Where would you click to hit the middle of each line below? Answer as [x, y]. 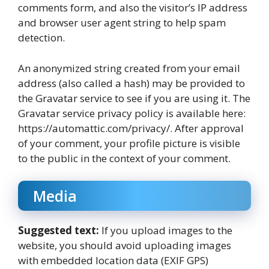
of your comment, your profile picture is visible [129, 143]
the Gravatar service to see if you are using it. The [134, 98]
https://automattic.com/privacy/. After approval [131, 128]
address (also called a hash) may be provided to [131, 83]
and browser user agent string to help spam [122, 23]
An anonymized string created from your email [129, 68]
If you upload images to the [167, 231]
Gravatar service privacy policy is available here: [132, 113]
